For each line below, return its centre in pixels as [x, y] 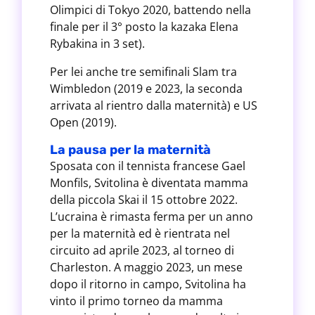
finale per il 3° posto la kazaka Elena [144, 27]
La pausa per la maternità [130, 150]
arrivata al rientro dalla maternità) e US [153, 105]
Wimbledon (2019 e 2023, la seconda [146, 89]
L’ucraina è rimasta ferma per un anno [151, 217]
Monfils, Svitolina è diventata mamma [149, 183]
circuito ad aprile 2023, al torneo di [142, 250]
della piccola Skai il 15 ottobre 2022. [143, 200]
